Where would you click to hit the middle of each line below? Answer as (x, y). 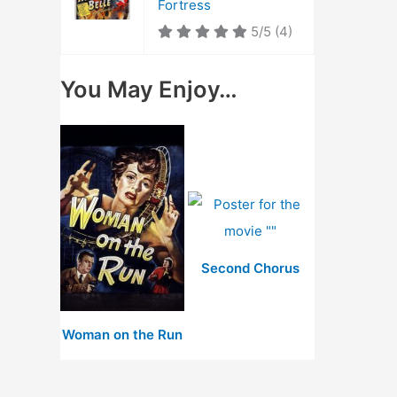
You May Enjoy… (149, 89)
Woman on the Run (122, 334)
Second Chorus (250, 268)
